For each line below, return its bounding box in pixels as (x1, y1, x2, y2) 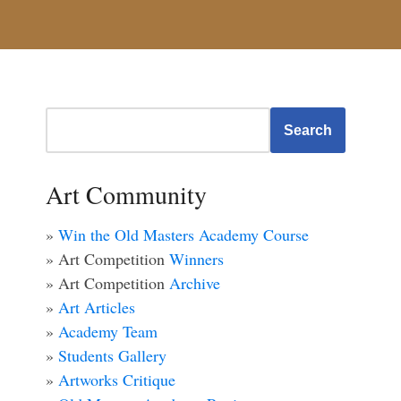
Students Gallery (58, 345, 166, 366)
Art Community (46, 177, 207, 211)
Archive (169, 272, 220, 294)
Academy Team (58, 320, 158, 342)
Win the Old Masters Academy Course (58, 224, 309, 245)
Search (284, 123, 332, 138)
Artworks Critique (58, 369, 175, 390)
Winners (169, 248, 224, 269)
